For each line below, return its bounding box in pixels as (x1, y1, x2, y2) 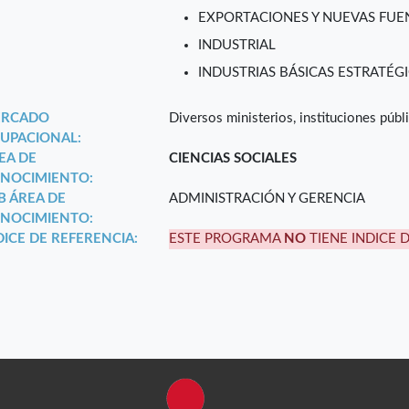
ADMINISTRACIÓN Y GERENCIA (169, 192, 366, 206)
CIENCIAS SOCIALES (169, 152, 298, 166)
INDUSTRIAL (198, 38, 277, 53)
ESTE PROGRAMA (169, 232, 285, 246)
